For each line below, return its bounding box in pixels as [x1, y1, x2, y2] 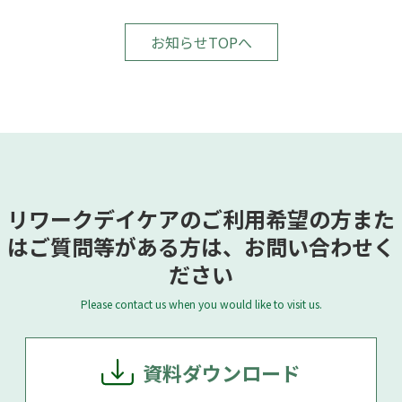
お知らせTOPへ [150, 31, 252, 53]
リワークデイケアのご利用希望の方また [7, 202, 395, 234]
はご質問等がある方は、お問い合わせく [7, 230, 395, 262]
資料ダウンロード [143, 357, 301, 387]
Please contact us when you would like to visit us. [80, 295, 322, 311]
